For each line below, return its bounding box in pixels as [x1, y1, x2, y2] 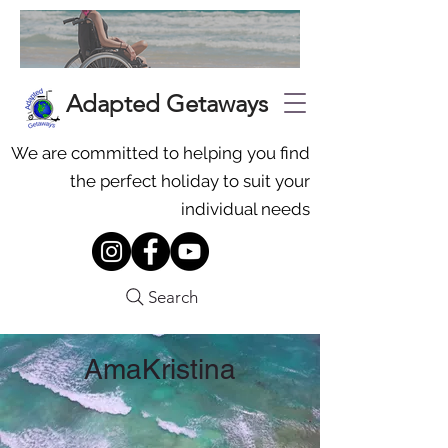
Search [148, 287, 198, 307]
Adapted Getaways [66, 89, 268, 118]
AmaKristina [84, 353, 236, 385]
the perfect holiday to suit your [70, 171, 310, 191]
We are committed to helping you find [11, 143, 310, 163]
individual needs [181, 199, 310, 219]
